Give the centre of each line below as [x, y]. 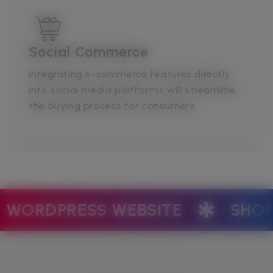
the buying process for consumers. [113, 106]
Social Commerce [89, 52]
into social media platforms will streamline [132, 90]
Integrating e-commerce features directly [130, 74]
